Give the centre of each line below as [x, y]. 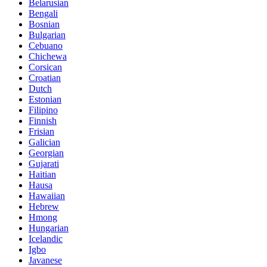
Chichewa [48, 56]
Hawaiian [47, 195]
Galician [44, 142]
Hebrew [44, 206]
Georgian [46, 153]
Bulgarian [47, 35]
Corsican [45, 67]
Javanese [45, 260]
